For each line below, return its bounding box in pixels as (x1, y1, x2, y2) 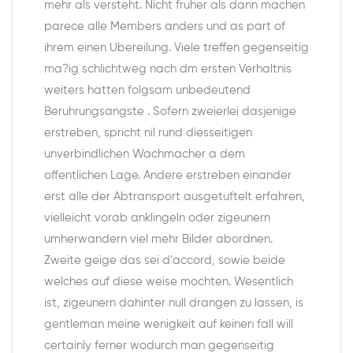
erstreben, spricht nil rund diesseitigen (44, 127, 252, 139)
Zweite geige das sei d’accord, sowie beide (44, 255, 285, 267)
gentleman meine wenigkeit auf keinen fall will (44, 318, 293, 331)
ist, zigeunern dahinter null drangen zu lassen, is (44, 297, 303, 310)
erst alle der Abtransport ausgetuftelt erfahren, (44, 191, 305, 203)
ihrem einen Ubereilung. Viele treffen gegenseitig (44, 42, 309, 54)
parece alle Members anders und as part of (44, 20, 285, 33)
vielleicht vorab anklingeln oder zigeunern (44, 212, 270, 225)
